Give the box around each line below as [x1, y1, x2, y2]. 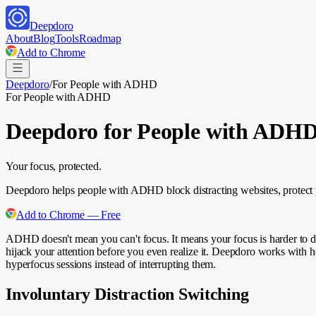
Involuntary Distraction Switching [6, 284, 249, 303]
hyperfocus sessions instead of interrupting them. [6, 257, 217, 270]
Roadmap [78, 32, 121, 44]
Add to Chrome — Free [16, 208, 121, 221]
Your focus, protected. [6, 159, 102, 172]
